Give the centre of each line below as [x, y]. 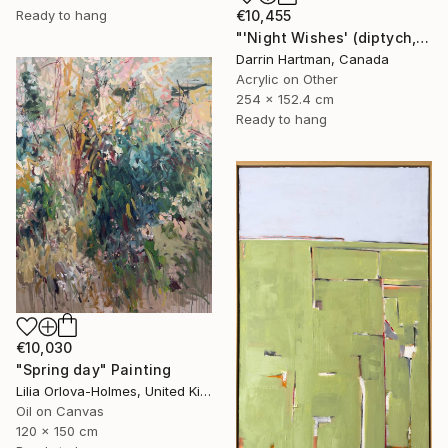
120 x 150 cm [57, 430]
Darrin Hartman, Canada [312, 58]
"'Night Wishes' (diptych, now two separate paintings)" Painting [423, 37]
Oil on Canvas [60, 410]
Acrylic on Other [287, 78]
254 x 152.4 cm [285, 98]
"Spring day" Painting [94, 369]
